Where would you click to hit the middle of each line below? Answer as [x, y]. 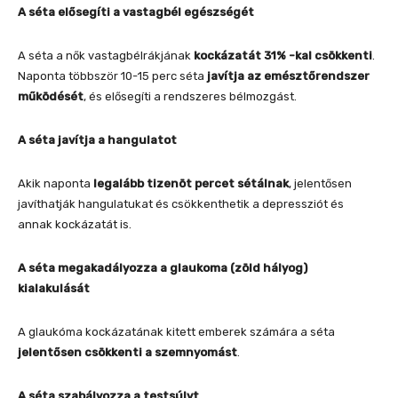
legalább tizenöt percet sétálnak [191, 183]
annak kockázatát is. [75, 224]
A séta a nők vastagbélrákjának [106, 55]
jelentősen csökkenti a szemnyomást [127, 352]
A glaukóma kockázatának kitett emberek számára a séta [176, 331]
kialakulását [54, 288]
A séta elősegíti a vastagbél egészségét [136, 12]
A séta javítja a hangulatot [97, 139]
